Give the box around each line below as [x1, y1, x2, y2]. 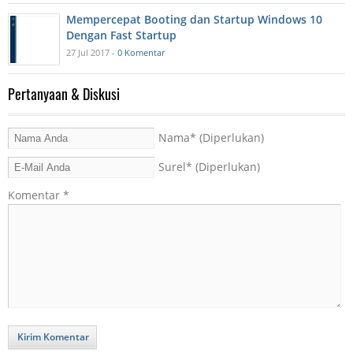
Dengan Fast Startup [66, 27, 176, 43]
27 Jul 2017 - [66, 46, 117, 58]
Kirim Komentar [17, 329, 89, 344]
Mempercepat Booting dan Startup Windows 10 [66, 11, 322, 27]
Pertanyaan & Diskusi [8, 83, 120, 104]
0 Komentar [117, 46, 165, 58]
